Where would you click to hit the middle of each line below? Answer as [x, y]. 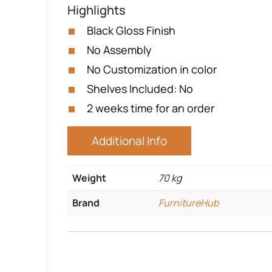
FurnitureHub [189, 203]
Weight [89, 178]
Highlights [97, 10]
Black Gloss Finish [131, 30]
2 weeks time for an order [151, 108]
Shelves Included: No [140, 89]
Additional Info [129, 141]
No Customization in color [152, 69]
